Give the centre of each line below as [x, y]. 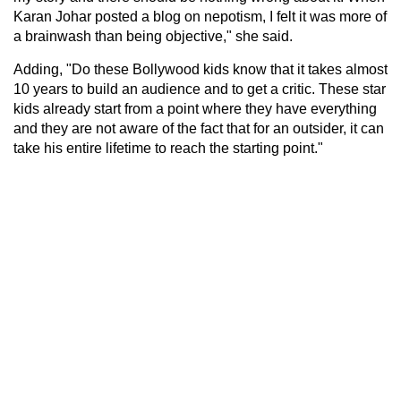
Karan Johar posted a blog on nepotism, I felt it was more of [200, 16]
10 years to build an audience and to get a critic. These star [200, 89]
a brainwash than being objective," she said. [153, 36]
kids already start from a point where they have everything [195, 108]
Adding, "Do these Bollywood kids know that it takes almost [200, 69]
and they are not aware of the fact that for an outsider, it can [199, 128]
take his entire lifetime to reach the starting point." [168, 148]
